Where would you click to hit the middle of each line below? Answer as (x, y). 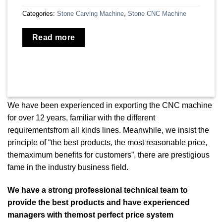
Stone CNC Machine (157, 14)
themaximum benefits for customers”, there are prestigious (109, 155)
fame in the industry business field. (68, 167)
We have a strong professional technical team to (98, 190)
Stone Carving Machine (90, 14)
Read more (54, 38)
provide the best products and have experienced (99, 202)
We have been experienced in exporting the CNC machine (110, 106)
